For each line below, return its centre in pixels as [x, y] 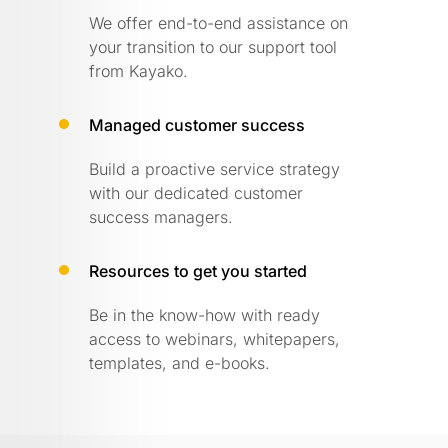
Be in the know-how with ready [204, 314]
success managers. [161, 216]
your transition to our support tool [213, 46]
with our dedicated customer [196, 192]
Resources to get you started [198, 270]
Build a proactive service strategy [214, 168]
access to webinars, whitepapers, [214, 338]
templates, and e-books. [179, 362]
